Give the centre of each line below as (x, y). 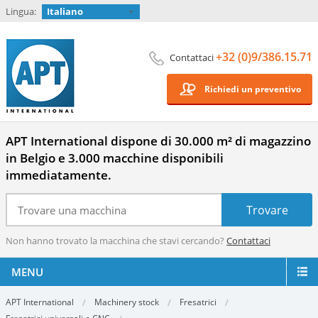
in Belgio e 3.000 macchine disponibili (115, 158)
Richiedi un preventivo (253, 89)
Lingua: (21, 11)
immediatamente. (59, 175)
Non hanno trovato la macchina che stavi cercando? (116, 241)
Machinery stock (127, 302)
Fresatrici (198, 302)
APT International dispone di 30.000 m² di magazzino (158, 141)
